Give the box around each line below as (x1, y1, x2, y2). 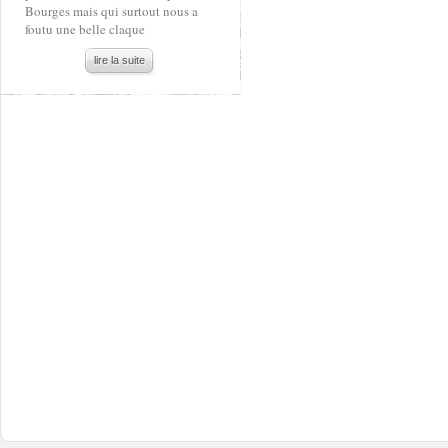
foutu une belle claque (25, 20, 145, 38)
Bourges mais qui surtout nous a (25, 2, 198, 20)
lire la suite (94, 54, 145, 66)
